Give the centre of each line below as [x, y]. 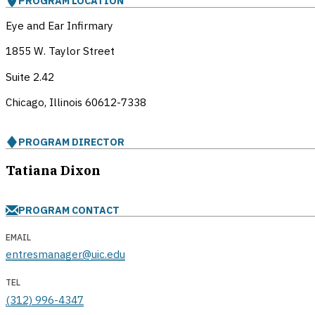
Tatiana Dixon [53, 171]
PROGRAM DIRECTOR [71, 141]
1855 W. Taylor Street [60, 51]
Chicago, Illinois [45, 102]
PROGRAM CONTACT [69, 210]
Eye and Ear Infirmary [59, 26]
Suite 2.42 [30, 76]
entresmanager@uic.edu [65, 254]
